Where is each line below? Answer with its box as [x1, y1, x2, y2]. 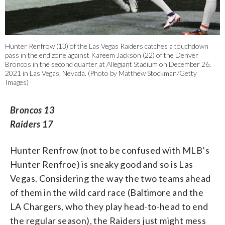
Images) [5, 78, 29, 87]
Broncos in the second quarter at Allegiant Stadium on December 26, [5, 60, 211, 69]
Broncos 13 [10, 104, 54, 116]
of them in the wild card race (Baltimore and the [10, 187, 204, 198]
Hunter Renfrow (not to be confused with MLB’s [10, 145, 209, 156]
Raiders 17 [10, 119, 53, 130]
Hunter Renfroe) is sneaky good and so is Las [10, 159, 193, 170]
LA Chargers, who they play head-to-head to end [10, 201, 208, 212]
